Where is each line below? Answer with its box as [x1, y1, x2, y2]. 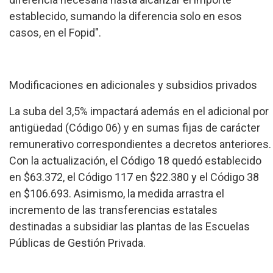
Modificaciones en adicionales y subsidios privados [9, 78, 257, 91]
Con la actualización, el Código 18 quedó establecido [9, 154, 261, 167]
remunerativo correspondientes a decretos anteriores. [9, 137, 271, 151]
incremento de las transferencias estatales [9, 203, 218, 216]
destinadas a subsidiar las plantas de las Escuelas [9, 219, 250, 233]
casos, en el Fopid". [9, 26, 101, 39]
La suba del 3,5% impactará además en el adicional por [9, 104, 269, 118]
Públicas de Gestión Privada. [9, 236, 146, 249]
